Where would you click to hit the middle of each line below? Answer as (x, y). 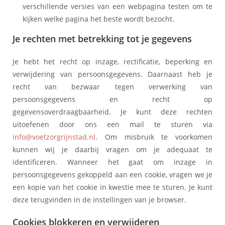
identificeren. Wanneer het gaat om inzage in (113, 162)
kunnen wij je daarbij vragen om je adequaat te (113, 149)
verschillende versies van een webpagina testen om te (118, 6)
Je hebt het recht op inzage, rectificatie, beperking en (113, 61)
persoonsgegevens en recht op (113, 99)
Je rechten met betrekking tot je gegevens (102, 38)
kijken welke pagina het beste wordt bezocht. (98, 19)
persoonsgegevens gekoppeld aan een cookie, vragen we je (113, 174)
